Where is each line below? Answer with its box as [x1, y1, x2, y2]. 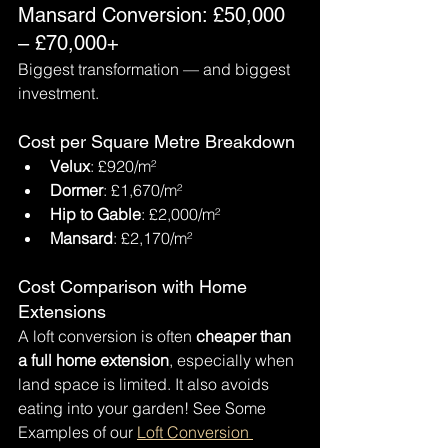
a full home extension [18, 350, 169, 370]
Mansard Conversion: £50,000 [18, 3, 291, 27]
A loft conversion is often [18, 326, 196, 346]
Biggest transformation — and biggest [18, 59, 294, 79]
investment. [18, 83, 99, 103]
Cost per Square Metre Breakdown [18, 131, 295, 152]
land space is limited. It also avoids [18, 374, 273, 394]
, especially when [169, 350, 298, 370]
